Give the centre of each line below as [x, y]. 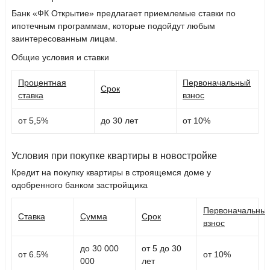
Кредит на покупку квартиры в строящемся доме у [111, 173]
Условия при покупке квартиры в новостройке [114, 156]
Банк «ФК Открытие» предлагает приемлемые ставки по [124, 14]
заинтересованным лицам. [64, 39]
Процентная [42, 83]
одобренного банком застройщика [80, 185]
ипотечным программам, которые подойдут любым [113, 26]
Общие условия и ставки [60, 58]
